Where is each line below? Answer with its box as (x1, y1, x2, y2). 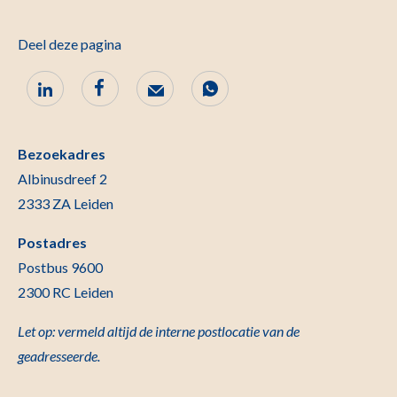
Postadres (18, 234, 87, 251)
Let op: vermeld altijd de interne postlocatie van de (18, 323, 300, 339)
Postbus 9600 (18, 259, 103, 276)
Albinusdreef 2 (18, 170, 107, 187)
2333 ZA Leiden (18, 195, 113, 212)
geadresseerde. (18, 347, 100, 364)
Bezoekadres (18, 145, 105, 162)
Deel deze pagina (18, 35, 121, 52)
